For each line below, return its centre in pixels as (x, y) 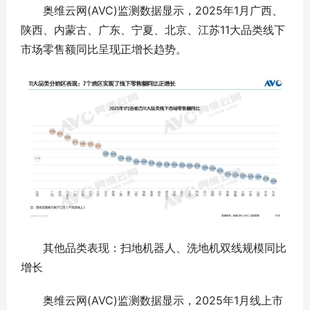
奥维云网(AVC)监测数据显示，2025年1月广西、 (152, 11)
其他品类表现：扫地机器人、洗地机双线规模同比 (154, 247)
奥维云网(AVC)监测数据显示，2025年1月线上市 (152, 300)
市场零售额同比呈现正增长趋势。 (104, 49)
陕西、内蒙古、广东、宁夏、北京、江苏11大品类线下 (153, 30)
